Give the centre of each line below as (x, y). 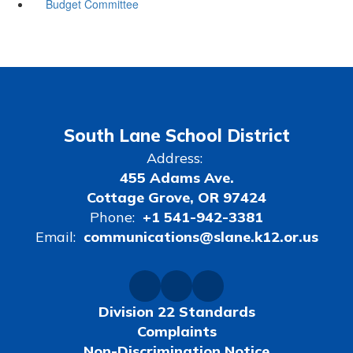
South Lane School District (176, 135)
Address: (175, 158)
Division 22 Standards (176, 311)
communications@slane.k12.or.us (201, 236)
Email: (55, 236)
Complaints (176, 331)
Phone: (112, 217)
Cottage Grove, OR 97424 (176, 197)
